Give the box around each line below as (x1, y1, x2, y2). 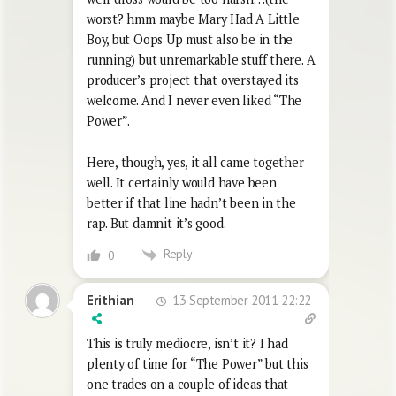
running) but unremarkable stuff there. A (87, 51, 316, 69)
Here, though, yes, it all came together (87, 154, 304, 171)
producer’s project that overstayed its (87, 72, 299, 89)
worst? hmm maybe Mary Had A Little (87, 11, 300, 28)
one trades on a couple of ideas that (87, 375, 289, 392)
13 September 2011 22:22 (169, 291, 311, 308)
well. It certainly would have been (87, 174, 277, 192)
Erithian (87, 292, 134, 309)
